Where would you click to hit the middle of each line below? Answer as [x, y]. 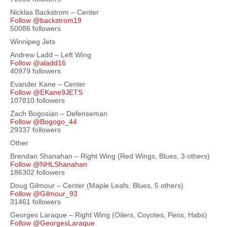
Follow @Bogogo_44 [44, 122]
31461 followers [35, 202]
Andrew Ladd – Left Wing [51, 55]
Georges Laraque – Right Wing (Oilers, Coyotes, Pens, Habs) [109, 215]
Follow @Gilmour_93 [44, 194]
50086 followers [35, 28]
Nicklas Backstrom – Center [54, 12]
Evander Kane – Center [48, 84]
